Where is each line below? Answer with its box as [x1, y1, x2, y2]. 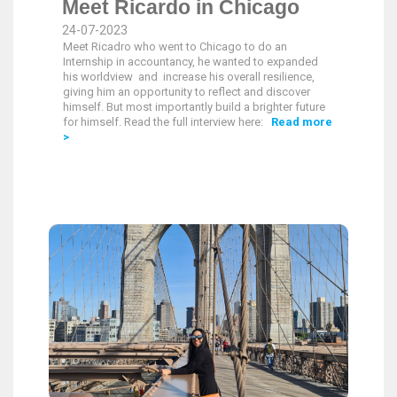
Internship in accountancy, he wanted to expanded [63, 55, 318, 68]
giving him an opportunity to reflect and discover [63, 85, 310, 98]
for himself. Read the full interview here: [63, 115, 271, 128]
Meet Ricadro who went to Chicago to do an [63, 40, 287, 53]
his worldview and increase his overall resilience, [63, 70, 315, 83]
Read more [271, 115, 332, 128]
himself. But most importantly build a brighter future [63, 100, 325, 113]
